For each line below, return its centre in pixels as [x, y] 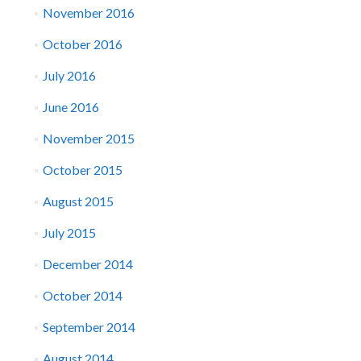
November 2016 [88, 12]
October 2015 [82, 170]
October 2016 [82, 44]
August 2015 [78, 201]
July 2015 [69, 232]
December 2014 [87, 264]
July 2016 [69, 75]
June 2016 [71, 107]
